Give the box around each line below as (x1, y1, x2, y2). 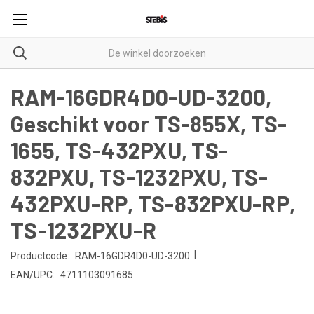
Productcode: (11, 250, 69, 261)
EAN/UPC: (11, 268, 55, 280)
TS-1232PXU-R (11, 217, 156, 243)
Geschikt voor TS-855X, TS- (11, 110, 287, 137)
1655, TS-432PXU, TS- (11, 137, 228, 163)
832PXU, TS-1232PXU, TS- (11, 163, 268, 190)
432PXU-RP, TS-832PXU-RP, (11, 190, 295, 217)
